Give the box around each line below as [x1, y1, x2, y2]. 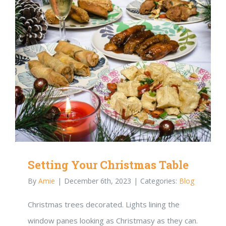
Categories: [140, 176, 179, 186]
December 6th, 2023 [64, 176, 131, 186]
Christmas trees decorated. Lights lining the [28, 199, 180, 209]
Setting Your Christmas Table [28, 157, 189, 172]
